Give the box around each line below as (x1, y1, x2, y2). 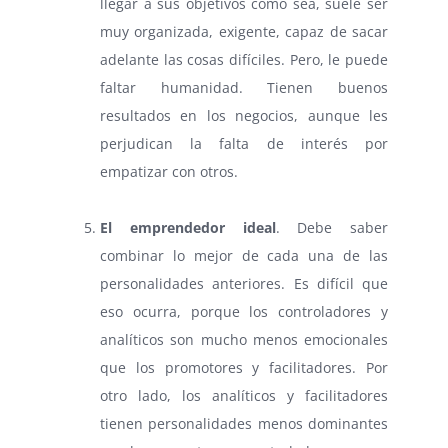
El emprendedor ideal (100, 218, 276, 238)
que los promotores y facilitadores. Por (100, 358, 388, 378)
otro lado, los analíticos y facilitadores (100, 386, 388, 406)
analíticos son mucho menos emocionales (100, 330, 388, 350)
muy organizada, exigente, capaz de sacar (100, 22, 388, 42)
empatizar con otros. (100, 162, 238, 182)
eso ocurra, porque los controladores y (100, 302, 388, 322)
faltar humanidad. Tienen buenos (100, 78, 388, 98)
